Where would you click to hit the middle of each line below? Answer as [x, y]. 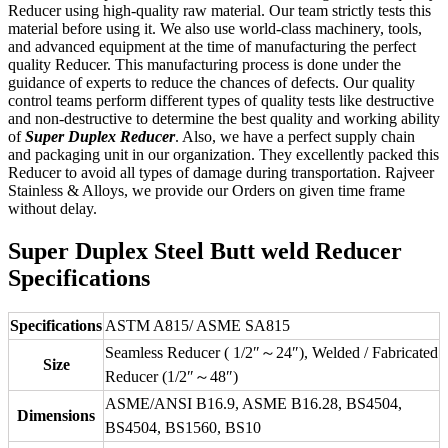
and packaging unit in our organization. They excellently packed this [223, 155]
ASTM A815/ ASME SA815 [197, 325]
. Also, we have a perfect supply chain [295, 137]
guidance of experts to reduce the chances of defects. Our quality [211, 83]
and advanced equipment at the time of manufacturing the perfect [212, 47]
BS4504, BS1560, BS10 [183, 427]
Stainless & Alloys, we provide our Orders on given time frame [206, 191]
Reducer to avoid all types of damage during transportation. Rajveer [221, 173]
